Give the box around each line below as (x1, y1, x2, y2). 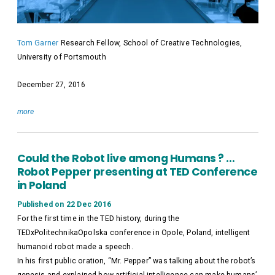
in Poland (17, 177, 66, 193)
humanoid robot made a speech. (17, 242, 133, 251)
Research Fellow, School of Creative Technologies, (58, 39, 242, 48)
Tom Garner (17, 39, 59, 48)
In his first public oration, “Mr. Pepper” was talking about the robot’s (17, 257, 256, 265)
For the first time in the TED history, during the (17, 214, 180, 223)
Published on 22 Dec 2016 (17, 200, 111, 209)
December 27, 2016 (17, 80, 88, 89)
